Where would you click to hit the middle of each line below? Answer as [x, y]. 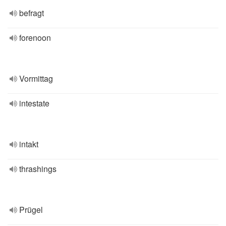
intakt [29, 144]
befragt [32, 13]
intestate [34, 103]
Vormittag [36, 78]
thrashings [38, 169]
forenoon [35, 38]
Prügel [31, 210]
